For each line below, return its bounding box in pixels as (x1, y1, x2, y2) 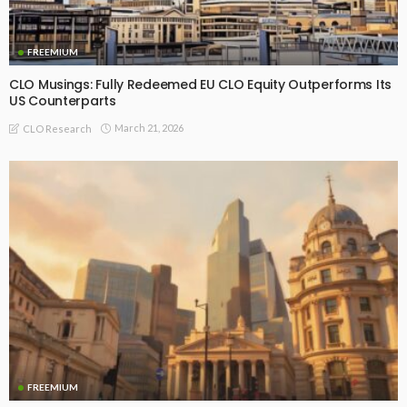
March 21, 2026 (114, 121, 184, 134)
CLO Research (23, 122, 92, 134)
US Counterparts (9, 92, 116, 111)
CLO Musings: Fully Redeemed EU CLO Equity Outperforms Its (9, 75, 392, 94)
